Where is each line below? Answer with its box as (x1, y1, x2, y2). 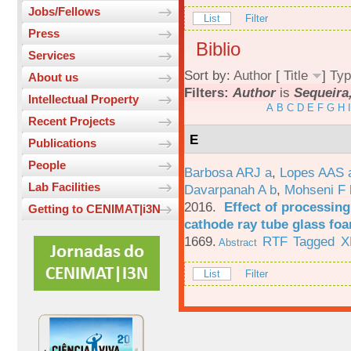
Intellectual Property (28, 92, 139, 107)
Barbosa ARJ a (184, 164, 272, 180)
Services (28, 49, 75, 63)
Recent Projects (28, 114, 115, 128)
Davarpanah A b (184, 181, 277, 197)
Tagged (293, 233, 335, 249)
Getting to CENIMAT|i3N (28, 202, 161, 216)
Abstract (216, 236, 257, 248)
